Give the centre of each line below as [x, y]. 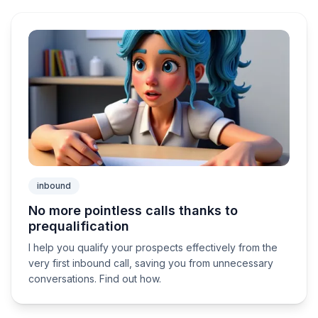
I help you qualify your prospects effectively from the [153, 247]
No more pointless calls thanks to [133, 210]
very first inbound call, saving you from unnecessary [151, 263]
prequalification [79, 226]
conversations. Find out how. [95, 279]
